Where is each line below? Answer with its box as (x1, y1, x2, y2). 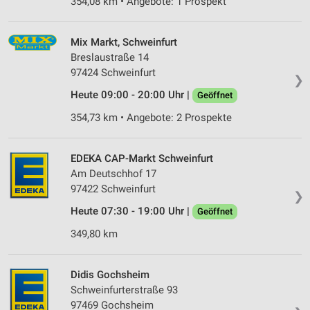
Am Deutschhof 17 (71, 167, 156, 181)
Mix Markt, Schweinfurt (71, 36, 177, 49)
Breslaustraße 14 (71, 51, 149, 64)
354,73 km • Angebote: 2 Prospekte (71, 111, 232, 125)
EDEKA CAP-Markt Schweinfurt (71, 152, 213, 165)
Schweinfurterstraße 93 (71, 284, 178, 297)
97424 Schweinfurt (71, 66, 156, 80)
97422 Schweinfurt (71, 183, 156, 196)
